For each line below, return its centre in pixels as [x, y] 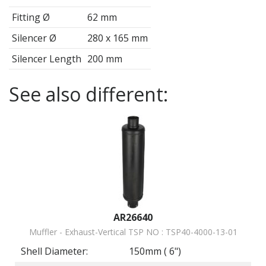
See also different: [88, 94]
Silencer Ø [34, 38]
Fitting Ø [31, 18]
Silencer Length [47, 59]
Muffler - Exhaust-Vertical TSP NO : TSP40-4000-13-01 [133, 232]
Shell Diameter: [54, 251]
